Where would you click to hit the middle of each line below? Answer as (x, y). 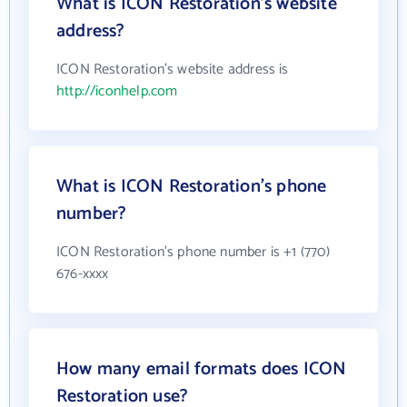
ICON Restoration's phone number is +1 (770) (193, 252)
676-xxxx (83, 273)
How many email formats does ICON (202, 369)
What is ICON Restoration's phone (192, 186)
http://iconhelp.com (117, 91)
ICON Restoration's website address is (173, 69)
